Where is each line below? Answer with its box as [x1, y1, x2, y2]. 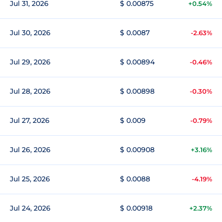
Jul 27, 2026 [10, 116, 50, 125]
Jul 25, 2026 [10, 174, 50, 183]
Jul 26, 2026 [10, 145, 51, 154]
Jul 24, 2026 [10, 204, 51, 213]
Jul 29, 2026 [10, 57, 51, 66]
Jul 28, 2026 [10, 87, 51, 96]
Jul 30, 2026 [10, 28, 51, 37]
